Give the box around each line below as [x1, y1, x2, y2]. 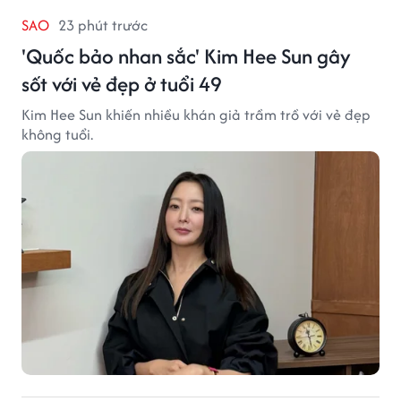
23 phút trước [58, 13, 148, 36]
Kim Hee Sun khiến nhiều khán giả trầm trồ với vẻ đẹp [21, 103, 371, 125]
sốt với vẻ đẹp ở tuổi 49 [21, 68, 222, 98]
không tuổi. [21, 123, 93, 145]
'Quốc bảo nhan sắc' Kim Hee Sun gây [21, 40, 351, 71]
